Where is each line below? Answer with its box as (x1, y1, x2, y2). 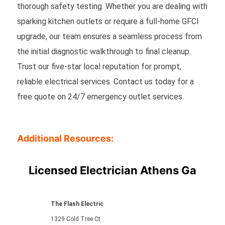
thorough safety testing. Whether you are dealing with (17, 1, 207, 11)
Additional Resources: (17, 133, 114, 144)
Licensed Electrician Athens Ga (28, 163, 196, 177)
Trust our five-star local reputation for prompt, (17, 61, 181, 71)
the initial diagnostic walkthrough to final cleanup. (17, 46, 191, 56)
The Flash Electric (50, 200, 103, 207)
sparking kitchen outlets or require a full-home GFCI (17, 16, 199, 26)
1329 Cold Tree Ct (50, 215, 100, 222)
